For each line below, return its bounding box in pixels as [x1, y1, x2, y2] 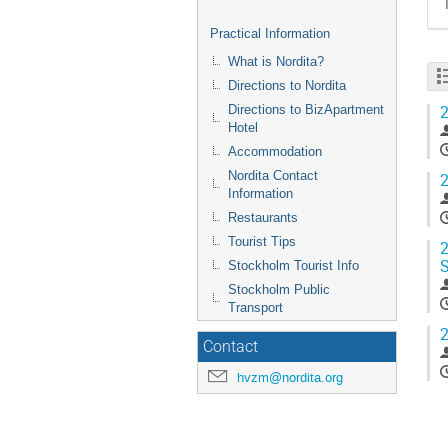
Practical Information [210, 26, 330, 41]
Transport [228, 300, 283, 315]
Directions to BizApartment [228, 102, 384, 117]
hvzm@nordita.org [237, 369, 343, 386]
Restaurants [228, 210, 298, 225]
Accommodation [228, 144, 322, 159]
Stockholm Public [228, 282, 330, 297]
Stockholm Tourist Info [228, 258, 359, 273]
